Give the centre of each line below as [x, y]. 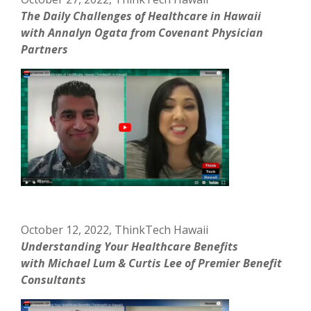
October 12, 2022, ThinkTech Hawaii [115, 229]
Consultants [54, 279]
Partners [45, 49]
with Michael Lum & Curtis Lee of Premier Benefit [152, 263]
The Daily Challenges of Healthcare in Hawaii [141, 16]
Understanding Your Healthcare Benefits [130, 246]
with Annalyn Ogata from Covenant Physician [142, 32]
